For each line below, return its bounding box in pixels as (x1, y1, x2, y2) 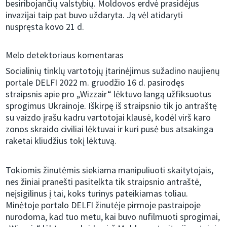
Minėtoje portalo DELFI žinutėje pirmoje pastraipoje (6, 199, 201, 211)
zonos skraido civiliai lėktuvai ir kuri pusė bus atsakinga (6, 123, 214, 135)
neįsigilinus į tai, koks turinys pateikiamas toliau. (6, 187, 188, 200)
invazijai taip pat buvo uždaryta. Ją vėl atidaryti (6, 9, 183, 21)
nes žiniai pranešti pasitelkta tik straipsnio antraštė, (6, 176, 202, 188)
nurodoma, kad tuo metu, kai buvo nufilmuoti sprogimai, (6, 211, 220, 223)
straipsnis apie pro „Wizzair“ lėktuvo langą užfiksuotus (6, 88, 212, 100)
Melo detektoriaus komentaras (6, 49, 124, 61)
